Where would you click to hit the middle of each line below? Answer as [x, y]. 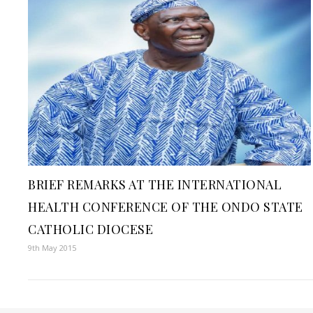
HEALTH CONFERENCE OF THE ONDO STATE [166, 207]
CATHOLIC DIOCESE [90, 230]
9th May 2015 [52, 248]
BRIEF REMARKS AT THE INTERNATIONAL [155, 185]
